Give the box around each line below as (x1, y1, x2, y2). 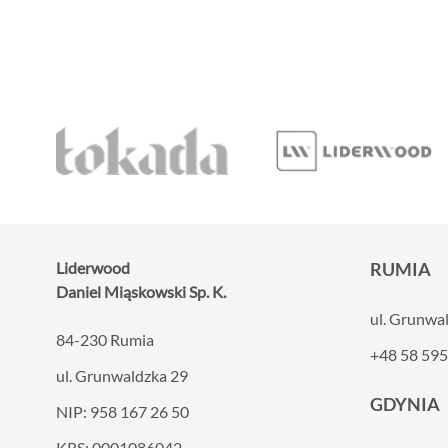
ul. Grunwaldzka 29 (56, 365, 188, 385)
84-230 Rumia (56, 329, 154, 349)
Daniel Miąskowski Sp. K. (56, 281, 226, 301)
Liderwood (56, 257, 130, 277)
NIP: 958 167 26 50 (56, 401, 189, 421)
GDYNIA (370, 392, 440, 415)
